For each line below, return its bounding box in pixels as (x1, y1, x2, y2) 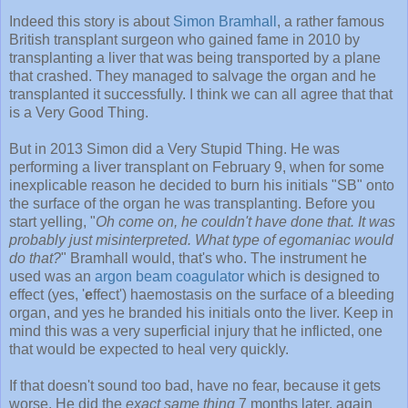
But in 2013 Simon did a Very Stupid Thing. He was (9, 141, 340, 158)
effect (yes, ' (9, 287, 85, 303)
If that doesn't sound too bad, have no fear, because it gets (9, 378, 381, 394)
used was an (9, 269, 95, 285)
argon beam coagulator (95, 269, 244, 285)
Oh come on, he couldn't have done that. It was (96, 214, 395, 230)
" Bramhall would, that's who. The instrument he (61, 250, 367, 267)
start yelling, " (9, 214, 96, 230)
